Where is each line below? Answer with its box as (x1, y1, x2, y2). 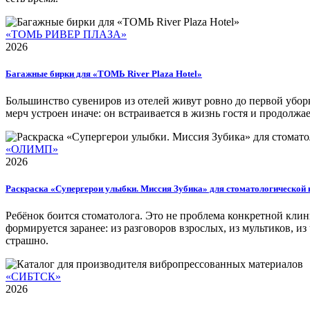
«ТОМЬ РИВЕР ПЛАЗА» (6, 28, 127, 40)
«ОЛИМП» (6, 143, 58, 155)
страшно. (6, 235, 48, 247)
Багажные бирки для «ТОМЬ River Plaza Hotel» (6, 68, 202, 79)
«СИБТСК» (6, 271, 61, 283)
